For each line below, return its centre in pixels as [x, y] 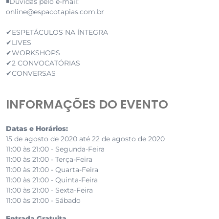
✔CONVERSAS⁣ [31, 74]
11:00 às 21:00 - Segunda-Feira [55, 149]
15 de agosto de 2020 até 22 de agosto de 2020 [85, 139]
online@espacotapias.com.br [55, 12]
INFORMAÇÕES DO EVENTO [87, 105]
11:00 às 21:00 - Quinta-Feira [52, 180]
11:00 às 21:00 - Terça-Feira [49, 160]
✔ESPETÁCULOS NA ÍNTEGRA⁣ [57, 33]
